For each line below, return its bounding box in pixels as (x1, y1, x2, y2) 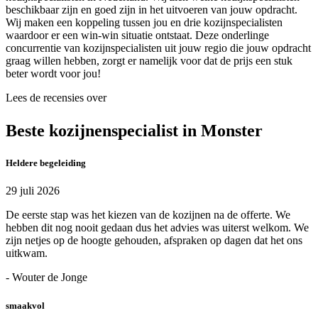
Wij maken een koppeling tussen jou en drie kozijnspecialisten (6, 16, 283, 29)
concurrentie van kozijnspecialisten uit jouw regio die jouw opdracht (6, 42, 311, 55)
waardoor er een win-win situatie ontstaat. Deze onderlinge (6, 29, 269, 42)
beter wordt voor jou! (6, 67, 101, 80)
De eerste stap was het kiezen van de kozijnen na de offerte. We (6, 209, 290, 221)
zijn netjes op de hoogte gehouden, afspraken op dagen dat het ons (6, 234, 302, 247)
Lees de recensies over (6, 92, 106, 104)
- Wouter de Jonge (6, 271, 87, 284)
